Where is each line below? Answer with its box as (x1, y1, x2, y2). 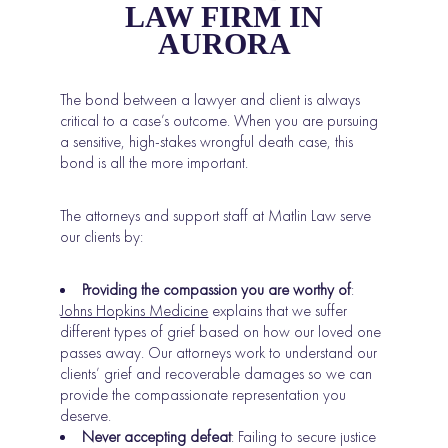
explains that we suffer (208, 299, 348, 321)
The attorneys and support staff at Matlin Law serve (60, 204, 372, 226)
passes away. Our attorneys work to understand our (60, 341, 378, 363)
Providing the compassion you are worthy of (82, 278, 352, 300)
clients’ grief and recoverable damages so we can (60, 362, 373, 384)
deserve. (60, 404, 112, 426)
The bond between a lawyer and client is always (60, 88, 361, 110)
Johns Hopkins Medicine (60, 299, 209, 321)
